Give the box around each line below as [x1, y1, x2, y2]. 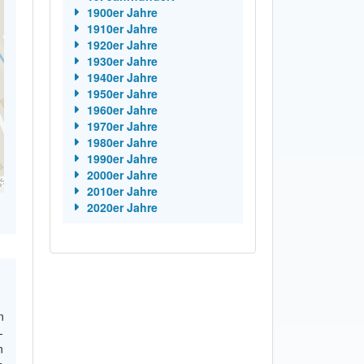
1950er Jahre [86, 84, 158, 102]
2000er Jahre [86, 166, 158, 183]
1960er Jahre [86, 101, 158, 118]
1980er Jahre [86, 133, 158, 150]
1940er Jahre [86, 68, 158, 85]
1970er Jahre [86, 117, 158, 134]
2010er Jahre [86, 182, 158, 199]
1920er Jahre [86, 36, 158, 53]
